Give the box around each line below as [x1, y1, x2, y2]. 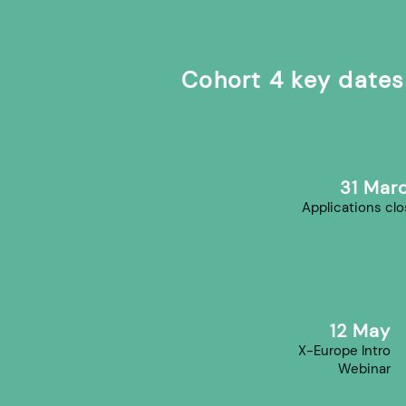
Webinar [338, 360, 391, 378]
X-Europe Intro [298, 342, 391, 360]
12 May [330, 319, 391, 343]
